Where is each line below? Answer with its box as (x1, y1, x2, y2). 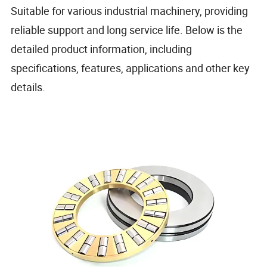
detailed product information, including (11, 41, 193, 56)
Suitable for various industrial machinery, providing (11, 3, 249, 18)
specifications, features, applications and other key (11, 60, 250, 75)
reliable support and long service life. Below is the (11, 22, 243, 37)
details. (11, 79, 46, 94)
